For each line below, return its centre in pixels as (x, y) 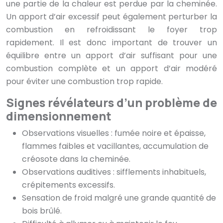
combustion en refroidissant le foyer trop (111, 30)
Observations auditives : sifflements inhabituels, (114, 172)
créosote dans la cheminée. (76, 159)
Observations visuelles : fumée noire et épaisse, (114, 133)
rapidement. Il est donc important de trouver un (111, 43)
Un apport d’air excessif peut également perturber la (111, 17)
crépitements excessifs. (68, 185)
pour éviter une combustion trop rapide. (84, 82)
